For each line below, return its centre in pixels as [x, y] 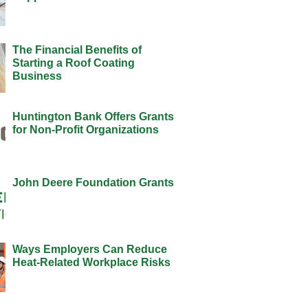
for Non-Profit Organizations [85, 129]
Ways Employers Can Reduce [89, 250]
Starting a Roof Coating [73, 63]
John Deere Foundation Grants [93, 183]
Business [37, 76]
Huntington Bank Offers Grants [93, 116]
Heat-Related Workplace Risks [91, 263]
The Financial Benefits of [77, 49]
